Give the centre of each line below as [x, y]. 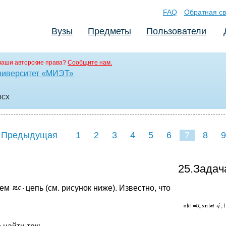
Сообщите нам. [90, 63]
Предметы [109, 31]
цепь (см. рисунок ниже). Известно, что [98, 188]
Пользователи [176, 31]
